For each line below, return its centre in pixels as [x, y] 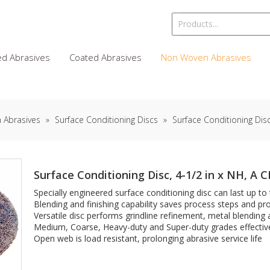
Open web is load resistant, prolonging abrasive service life [148, 238]
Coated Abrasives [105, 57]
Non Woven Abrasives [206, 57]
